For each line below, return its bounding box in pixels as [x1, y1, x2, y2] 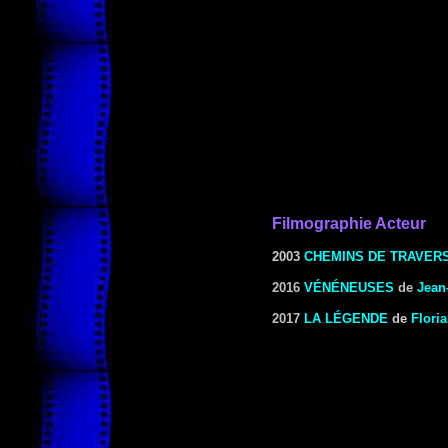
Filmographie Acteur [272, 215, 426, 232]
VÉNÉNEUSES [304, 280, 394, 295]
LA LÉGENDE [304, 311, 388, 326]
